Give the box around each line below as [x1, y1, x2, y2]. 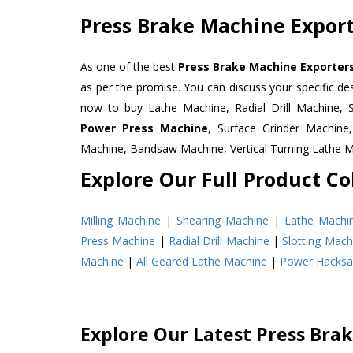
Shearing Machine [176, 212, 269, 228]
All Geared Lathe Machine [136, 253, 267, 269]
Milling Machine [80, 212, 162, 228]
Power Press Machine [80, 120, 209, 136]
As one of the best [80, 58, 179, 74]
